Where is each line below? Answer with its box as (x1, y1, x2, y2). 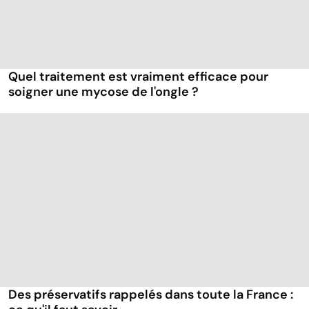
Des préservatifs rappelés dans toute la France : (8, 286, 293, 303)
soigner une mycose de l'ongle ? (8, 83, 199, 101)
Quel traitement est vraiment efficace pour (8, 68, 268, 86)
